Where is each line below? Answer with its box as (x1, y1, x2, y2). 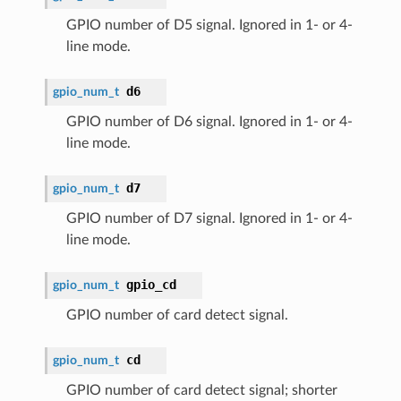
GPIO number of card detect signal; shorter (65, 383, 337, 398)
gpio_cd (125, 277, 176, 293)
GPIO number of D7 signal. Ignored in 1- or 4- (65, 211, 353, 226)
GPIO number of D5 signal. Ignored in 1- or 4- (65, 18, 353, 33)
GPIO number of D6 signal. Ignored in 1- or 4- (65, 115, 353, 130)
